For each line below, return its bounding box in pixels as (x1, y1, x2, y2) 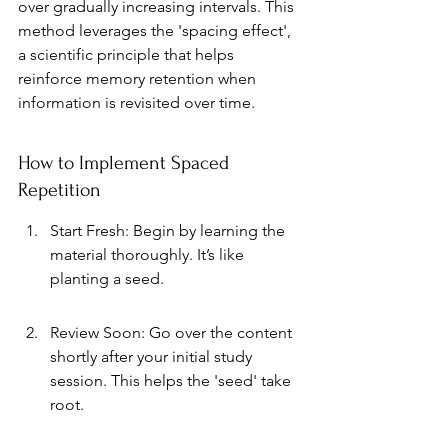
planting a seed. (50, 269, 164, 288)
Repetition (18, 179, 101, 201)
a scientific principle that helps (18, 45, 238, 64)
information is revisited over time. (18, 93, 255, 112)
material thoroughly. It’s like (50, 245, 248, 264)
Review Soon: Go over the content (50, 323, 296, 342)
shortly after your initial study (50, 347, 256, 366)
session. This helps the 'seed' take (50, 371, 295, 390)
